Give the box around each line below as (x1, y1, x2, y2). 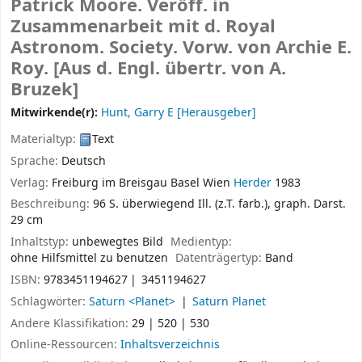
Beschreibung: (11, 196, 93, 213)
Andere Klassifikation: (11, 314, 132, 332)
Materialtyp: (11, 130, 79, 148)
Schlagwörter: (11, 293, 89, 310)
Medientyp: (170, 234, 233, 251)
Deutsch (61, 152, 106, 170)
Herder (234, 174, 271, 192)
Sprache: (11, 152, 61, 170)
